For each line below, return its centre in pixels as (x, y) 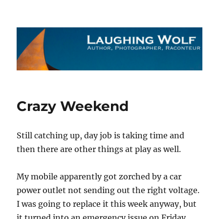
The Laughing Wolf (73, 27)
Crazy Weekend (73, 106)
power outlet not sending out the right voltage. (108, 190)
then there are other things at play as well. (99, 149)
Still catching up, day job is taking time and (101, 136)
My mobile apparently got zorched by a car (99, 177)
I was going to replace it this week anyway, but (107, 204)
